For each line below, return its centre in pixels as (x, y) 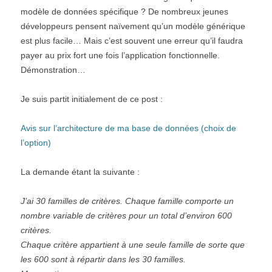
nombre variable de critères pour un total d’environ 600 (126, 216)
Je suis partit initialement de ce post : (92, 99)
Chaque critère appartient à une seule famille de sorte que (133, 245)
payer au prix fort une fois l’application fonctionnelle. (120, 55)
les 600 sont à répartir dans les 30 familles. (103, 259)
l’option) (36, 143)
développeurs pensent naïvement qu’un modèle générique (133, 26)
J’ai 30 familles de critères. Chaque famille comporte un (127, 201)
